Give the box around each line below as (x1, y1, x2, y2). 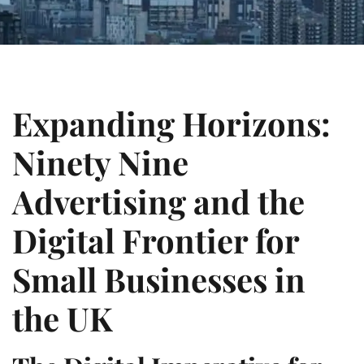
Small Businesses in (12, 257, 305, 301)
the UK (12, 296, 113, 340)
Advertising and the (12, 179, 305, 223)
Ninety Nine (12, 140, 188, 184)
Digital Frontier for (12, 218, 299, 262)
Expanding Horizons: (12, 101, 331, 145)
